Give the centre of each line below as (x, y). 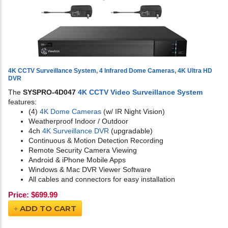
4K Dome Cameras (70, 112)
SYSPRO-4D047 (50, 92)
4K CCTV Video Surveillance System (140, 92)
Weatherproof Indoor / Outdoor (78, 121)
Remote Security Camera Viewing (83, 150)
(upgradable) (131, 131)
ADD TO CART (47, 209)
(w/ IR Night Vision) (133, 112)
